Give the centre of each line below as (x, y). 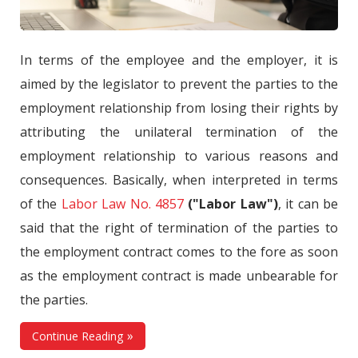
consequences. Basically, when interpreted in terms (179, 179)
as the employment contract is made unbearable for (179, 275)
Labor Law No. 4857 (123, 203)
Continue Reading (78, 336)
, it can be (308, 203)
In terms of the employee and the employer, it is (179, 60)
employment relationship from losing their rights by (179, 107)
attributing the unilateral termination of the (179, 131)
